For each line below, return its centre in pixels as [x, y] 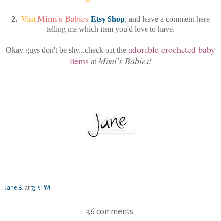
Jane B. [14, 187]
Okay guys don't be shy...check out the [67, 50]
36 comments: [110, 211]
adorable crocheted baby [172, 49]
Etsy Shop [108, 19]
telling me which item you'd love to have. [110, 29]
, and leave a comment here [167, 19]
